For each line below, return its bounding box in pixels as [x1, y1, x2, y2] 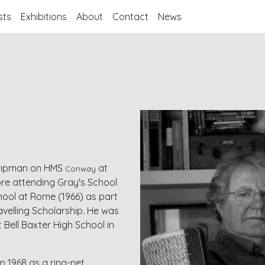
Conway [65, 164, 96, 173]
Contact [112, 11, 148, 22]
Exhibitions [21, 11, 67, 22]
